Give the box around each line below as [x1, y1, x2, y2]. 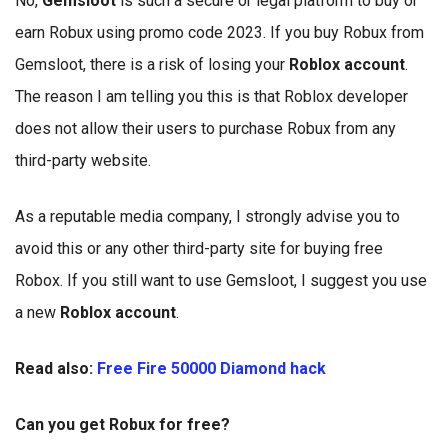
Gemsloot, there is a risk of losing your [15, 55, 289, 74]
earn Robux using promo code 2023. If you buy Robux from [15, 23, 424, 42]
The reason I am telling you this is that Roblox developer [15, 87, 408, 106]
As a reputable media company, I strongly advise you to [15, 207, 400, 226]
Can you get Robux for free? [15, 415, 230, 434]
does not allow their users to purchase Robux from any [15, 119, 396, 138]
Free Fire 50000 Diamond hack [97, 359, 326, 378]
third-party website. [15, 151, 151, 170]
